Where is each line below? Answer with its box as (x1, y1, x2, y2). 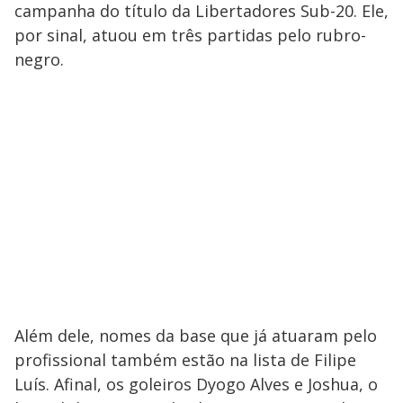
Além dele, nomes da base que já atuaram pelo (14, 325, 377, 347)
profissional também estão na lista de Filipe (14, 349, 356, 372)
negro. (14, 49, 64, 71)
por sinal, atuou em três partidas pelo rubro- (14, 24, 366, 47)
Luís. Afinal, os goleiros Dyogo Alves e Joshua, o (14, 373, 378, 396)
